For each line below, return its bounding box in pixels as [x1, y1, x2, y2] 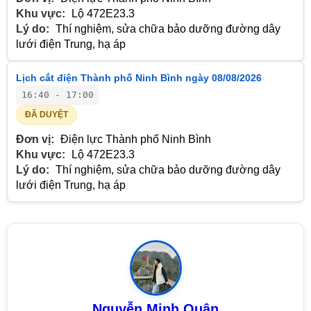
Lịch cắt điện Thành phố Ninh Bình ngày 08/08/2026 [16, 72, 262, 84]
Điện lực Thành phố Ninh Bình [58, 133, 211, 146]
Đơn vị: [16, 133, 54, 146]
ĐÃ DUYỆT [25, 110, 68, 120]
